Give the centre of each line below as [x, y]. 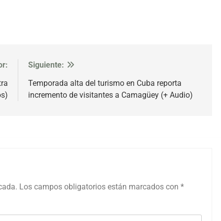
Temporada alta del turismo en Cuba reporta [105, 83]
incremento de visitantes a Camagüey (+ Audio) [110, 95]
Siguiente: [46, 65]
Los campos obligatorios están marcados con [100, 186]
